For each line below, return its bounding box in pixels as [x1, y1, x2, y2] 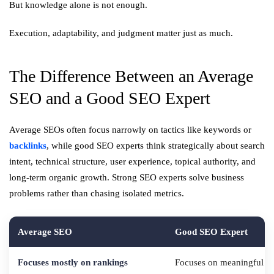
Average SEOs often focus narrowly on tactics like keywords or [9, 125, 251, 135]
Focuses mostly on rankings [18, 257, 128, 267]
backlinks [9, 141, 46, 150]
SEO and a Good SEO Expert [9, 89, 210, 108]
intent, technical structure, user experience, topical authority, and [9, 157, 256, 166]
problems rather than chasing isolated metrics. [9, 188, 184, 198]
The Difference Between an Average [9, 67, 253, 86]
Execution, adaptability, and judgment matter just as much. [9, 28, 233, 38]
